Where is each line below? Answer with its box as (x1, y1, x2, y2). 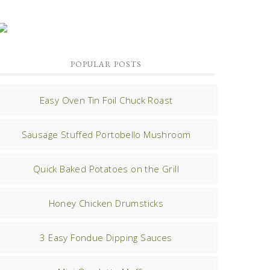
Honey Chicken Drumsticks (48, 197, 164, 209)
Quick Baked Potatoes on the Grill (33, 163, 180, 175)
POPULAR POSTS (71, 59, 142, 69)
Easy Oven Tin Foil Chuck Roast (39, 94, 173, 106)
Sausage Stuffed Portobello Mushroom (21, 128, 191, 140)
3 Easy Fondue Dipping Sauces (40, 231, 172, 243)
